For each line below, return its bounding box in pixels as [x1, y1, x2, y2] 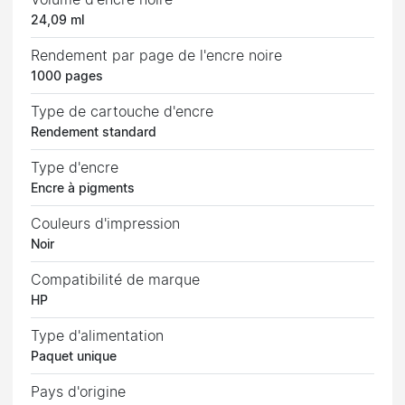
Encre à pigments [31, 182, 136, 195]
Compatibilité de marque [31, 272, 201, 287]
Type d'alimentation [31, 328, 165, 344]
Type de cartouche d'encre [31, 104, 214, 119]
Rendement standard [31, 126, 157, 139]
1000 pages [31, 70, 104, 83]
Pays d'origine [31, 384, 127, 400]
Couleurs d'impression [31, 216, 181, 231]
